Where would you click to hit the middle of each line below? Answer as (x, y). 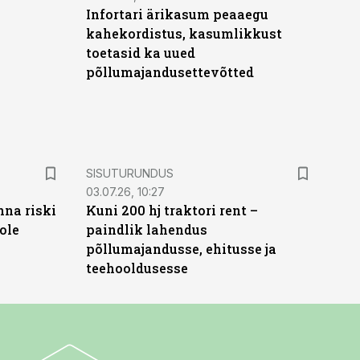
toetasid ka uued (140, 53)
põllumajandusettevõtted (170, 72)
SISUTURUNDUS (129, 173)
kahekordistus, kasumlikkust (184, 33)
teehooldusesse (137, 268)
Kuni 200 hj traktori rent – (172, 210)
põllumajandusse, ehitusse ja (181, 249)
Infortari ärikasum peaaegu (177, 14)
